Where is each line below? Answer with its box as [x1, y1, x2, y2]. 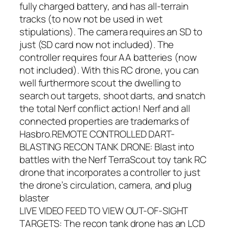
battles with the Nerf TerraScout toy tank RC [19, 152, 207, 166]
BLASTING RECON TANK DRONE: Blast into [19, 140, 195, 153]
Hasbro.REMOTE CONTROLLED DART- [19, 127, 175, 141]
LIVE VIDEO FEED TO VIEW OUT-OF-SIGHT [19, 203, 188, 217]
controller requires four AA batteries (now [19, 50, 197, 64]
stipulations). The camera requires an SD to [19, 25, 202, 38]
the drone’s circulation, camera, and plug [19, 178, 192, 192]
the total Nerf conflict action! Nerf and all [19, 101, 190, 115]
